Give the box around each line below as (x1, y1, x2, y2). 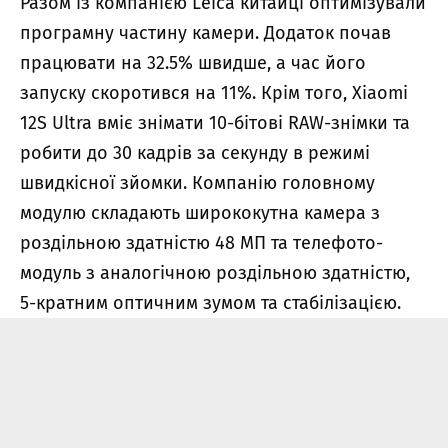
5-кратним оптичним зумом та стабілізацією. (20, 291, 401, 314)
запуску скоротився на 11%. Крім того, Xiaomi (20, 81, 408, 104)
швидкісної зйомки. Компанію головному (20, 171, 375, 194)
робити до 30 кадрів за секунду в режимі (20, 141, 370, 164)
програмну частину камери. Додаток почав (20, 21, 391, 44)
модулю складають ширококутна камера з (20, 201, 380, 224)
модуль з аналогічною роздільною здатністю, (20, 261, 410, 284)
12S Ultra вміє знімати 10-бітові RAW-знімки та (20, 111, 410, 134)
